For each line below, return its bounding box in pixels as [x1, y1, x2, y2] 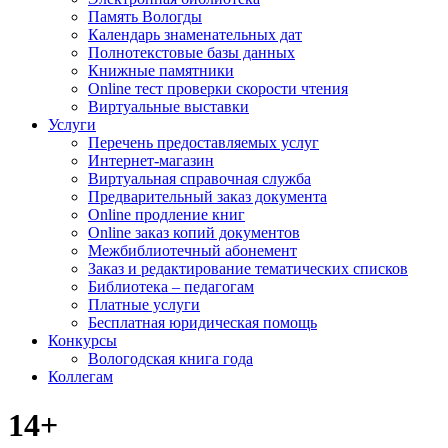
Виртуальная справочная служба [88, 170, 311, 187]
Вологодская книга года [88, 350, 253, 367]
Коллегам [48, 368, 113, 385]
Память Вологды [88, 8, 202, 25]
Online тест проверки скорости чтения [88, 80, 348, 97]
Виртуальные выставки [88, 98, 249, 115]
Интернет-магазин [88, 152, 214, 169]
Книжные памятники [88, 62, 234, 79]
